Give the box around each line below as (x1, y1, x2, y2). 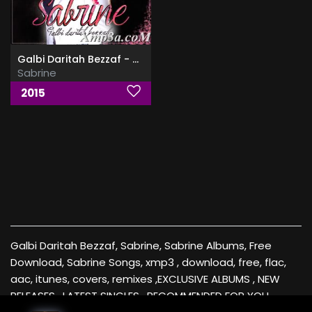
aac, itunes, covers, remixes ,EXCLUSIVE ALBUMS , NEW (10, 272, 280, 287)
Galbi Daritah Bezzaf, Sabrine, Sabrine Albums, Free (10, 238, 272, 253)
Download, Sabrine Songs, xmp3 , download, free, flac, (10, 255, 286, 270)
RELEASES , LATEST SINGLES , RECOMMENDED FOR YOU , (10, 288, 274, 304)
